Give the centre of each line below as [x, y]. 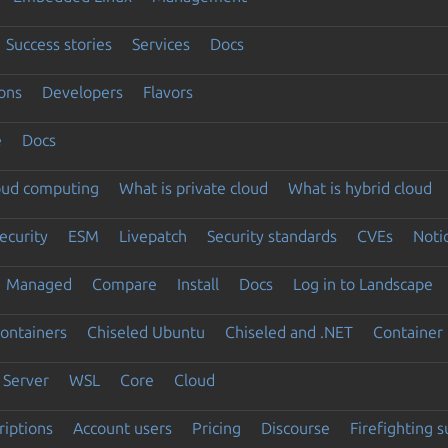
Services [160, 43]
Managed [38, 283]
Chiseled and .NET [288, 331]
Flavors [167, 91]
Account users [122, 427]
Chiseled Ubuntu [145, 331]
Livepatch [152, 235]
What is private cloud [193, 187]
